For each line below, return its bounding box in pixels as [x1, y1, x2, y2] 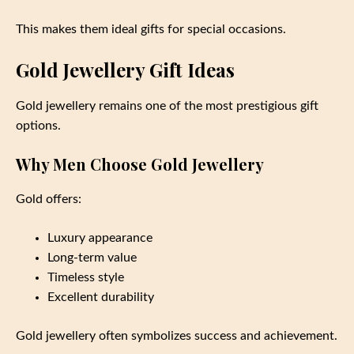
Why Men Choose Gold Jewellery [16, 153, 264, 175]
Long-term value [47, 250, 137, 264]
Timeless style [47, 270, 124, 284]
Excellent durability [47, 290, 154, 303]
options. [16, 119, 61, 132]
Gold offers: [16, 192, 81, 205]
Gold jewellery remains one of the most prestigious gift [16, 99, 318, 112]
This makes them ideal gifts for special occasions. [16, 22, 286, 36]
